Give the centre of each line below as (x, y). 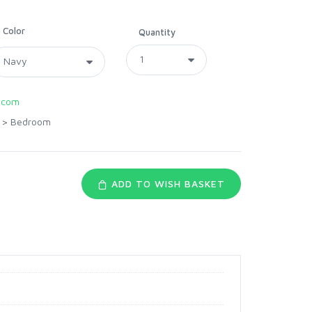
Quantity (157, 32)
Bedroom (31, 122)
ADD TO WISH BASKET (166, 184)
